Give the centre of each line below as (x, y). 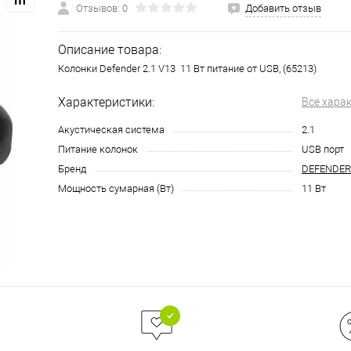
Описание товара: (110, 50)
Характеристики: (106, 102)
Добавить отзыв (283, 8)
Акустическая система (111, 130)
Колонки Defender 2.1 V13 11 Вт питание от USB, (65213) (187, 69)
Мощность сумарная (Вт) (116, 188)
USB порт (323, 149)
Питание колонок (98, 149)
